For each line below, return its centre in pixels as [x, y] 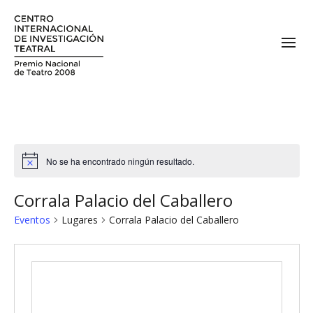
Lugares [79, 220]
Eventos [32, 220]
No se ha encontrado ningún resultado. [120, 161]
